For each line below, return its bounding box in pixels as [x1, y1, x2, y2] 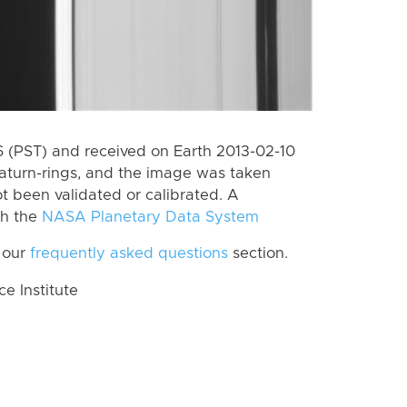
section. [228, 246, 288, 262]
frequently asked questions [30, 246, 228, 262]
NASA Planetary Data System [42, 209, 259, 224]
